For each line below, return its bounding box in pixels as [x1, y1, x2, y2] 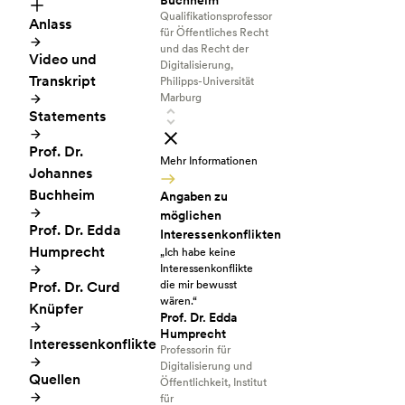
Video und [29, 51, 97, 68]
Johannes [29, 165, 92, 182]
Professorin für [159, 344, 231, 356]
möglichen [159, 208, 221, 222]
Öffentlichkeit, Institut [159, 376, 267, 389]
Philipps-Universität [159, 75, 254, 88]
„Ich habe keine [159, 246, 236, 259]
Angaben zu [159, 189, 228, 203]
